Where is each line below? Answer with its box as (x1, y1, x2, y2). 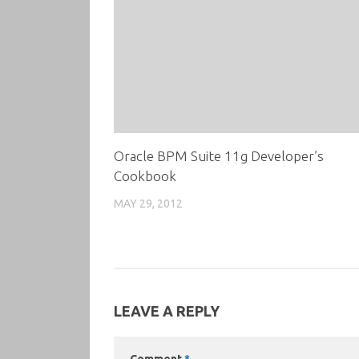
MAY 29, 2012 (114, 196, 183, 210)
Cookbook (114, 167, 176, 184)
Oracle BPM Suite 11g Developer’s (114, 147, 324, 163)
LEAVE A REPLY (114, 303, 220, 320)
